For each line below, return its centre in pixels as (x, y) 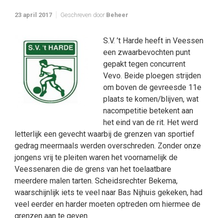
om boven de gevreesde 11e (152, 87)
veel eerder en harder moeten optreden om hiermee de (108, 204)
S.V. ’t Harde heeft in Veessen (153, 41)
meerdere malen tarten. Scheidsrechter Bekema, (96, 181)
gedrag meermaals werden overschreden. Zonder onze (108, 146)
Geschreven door (83, 15)
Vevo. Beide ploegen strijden (152, 76)
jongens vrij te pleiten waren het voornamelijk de (96, 157)
